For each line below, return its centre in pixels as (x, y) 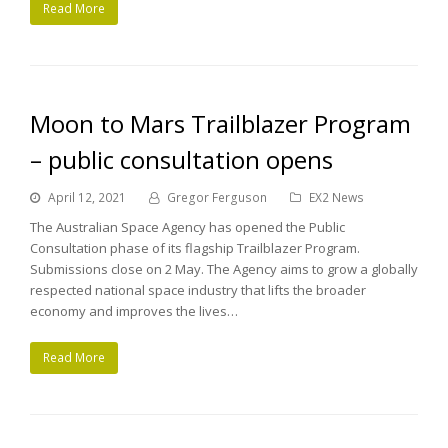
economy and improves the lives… (134, 310)
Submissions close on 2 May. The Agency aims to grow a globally (224, 268)
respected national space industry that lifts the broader (198, 289)
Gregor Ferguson (217, 197)
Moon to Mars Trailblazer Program (220, 123)
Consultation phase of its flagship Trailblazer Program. (195, 247)
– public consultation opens (181, 159)
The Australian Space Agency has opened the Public (187, 226)
